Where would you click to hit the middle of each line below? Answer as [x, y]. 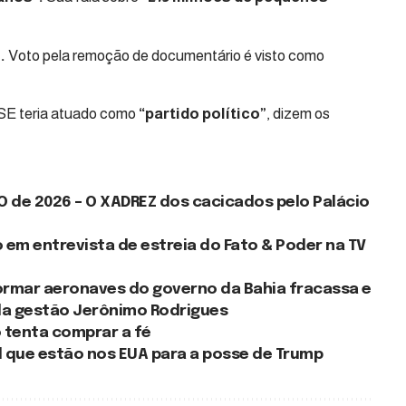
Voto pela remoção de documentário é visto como [165, 55]
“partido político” [203, 114]
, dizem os [298, 114]
